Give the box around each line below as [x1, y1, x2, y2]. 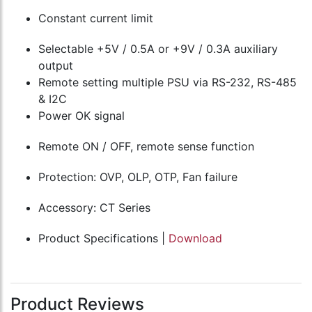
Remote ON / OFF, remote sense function [38, 139, 254, 154]
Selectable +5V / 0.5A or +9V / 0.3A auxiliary [38, 42, 278, 56]
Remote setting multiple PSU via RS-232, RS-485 [38, 75, 297, 90]
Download [169, 231, 222, 246]
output [38, 58, 73, 73]
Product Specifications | [38, 231, 169, 246]
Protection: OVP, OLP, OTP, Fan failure [38, 170, 237, 185]
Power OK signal [38, 109, 125, 123]
